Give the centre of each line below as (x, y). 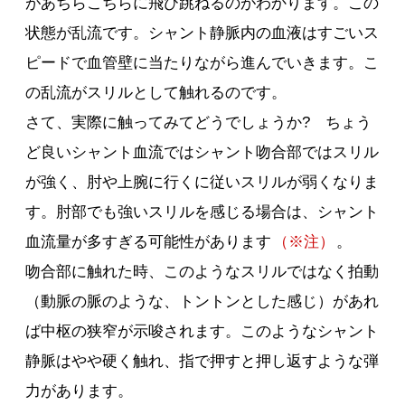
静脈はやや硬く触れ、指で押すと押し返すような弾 (202, 362)
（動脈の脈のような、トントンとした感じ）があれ (202, 302)
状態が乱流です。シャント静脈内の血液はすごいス (202, 33)
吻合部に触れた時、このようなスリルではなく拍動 (202, 272)
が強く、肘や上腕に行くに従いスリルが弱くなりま (202, 183)
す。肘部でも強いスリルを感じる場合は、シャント (202, 212)
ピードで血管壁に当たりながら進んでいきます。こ (202, 63)
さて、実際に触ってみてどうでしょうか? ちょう (199, 123)
